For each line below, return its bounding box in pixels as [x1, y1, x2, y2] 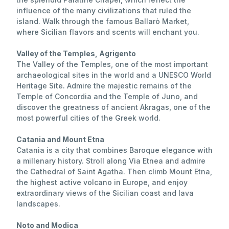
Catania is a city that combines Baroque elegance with [16, 146, 213, 155]
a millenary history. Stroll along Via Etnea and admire [16, 156, 205, 166]
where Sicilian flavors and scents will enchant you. [16, 28, 199, 37]
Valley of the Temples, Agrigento [16, 49, 136, 58]
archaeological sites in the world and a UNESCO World [16, 71, 211, 80]
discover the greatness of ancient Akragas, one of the [16, 103, 211, 112]
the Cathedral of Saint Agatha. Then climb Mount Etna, [16, 167, 212, 176]
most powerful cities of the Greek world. [16, 113, 161, 123]
